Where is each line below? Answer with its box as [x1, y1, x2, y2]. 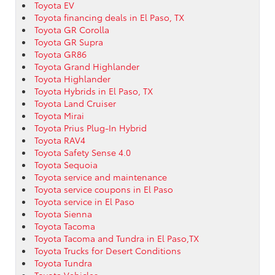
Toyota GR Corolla [34, 23, 109, 36]
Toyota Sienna [34, 207, 92, 220]
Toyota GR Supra [34, 35, 103, 48]
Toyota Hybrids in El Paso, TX [34, 84, 153, 97]
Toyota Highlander [34, 72, 110, 85]
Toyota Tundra [34, 256, 92, 269]
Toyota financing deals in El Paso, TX [34, 10, 184, 23]
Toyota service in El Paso [34, 195, 134, 207]
